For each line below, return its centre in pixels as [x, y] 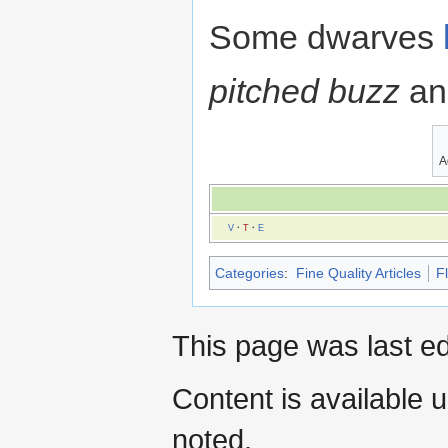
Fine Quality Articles [358, 272]
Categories [249, 272]
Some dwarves [326, 36]
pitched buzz [304, 90]
